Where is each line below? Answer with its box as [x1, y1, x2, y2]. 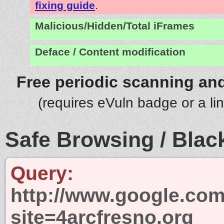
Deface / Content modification [35, 45, 185, 58]
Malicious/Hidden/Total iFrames [35, 19, 194, 32]
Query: [10, 162, 73, 184]
